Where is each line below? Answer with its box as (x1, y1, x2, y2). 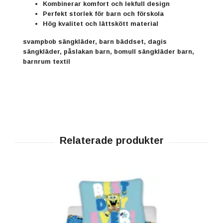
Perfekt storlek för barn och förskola (43, 9, 164, 17)
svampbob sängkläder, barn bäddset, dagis (23, 37, 167, 45)
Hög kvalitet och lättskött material (43, 19, 158, 27)
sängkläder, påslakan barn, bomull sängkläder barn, (23, 47, 194, 55)
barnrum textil (23, 57, 70, 65)
